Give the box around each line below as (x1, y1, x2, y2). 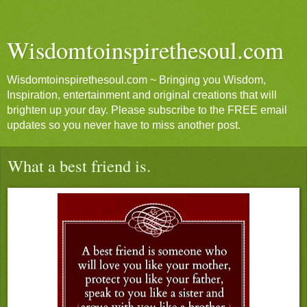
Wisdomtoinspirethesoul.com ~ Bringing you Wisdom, (7, 74, 266, 86)
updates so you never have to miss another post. (7, 119, 241, 131)
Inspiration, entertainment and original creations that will (7, 89, 277, 101)
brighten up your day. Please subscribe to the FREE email (7, 104, 287, 116)
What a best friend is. (8, 154, 151, 177)
